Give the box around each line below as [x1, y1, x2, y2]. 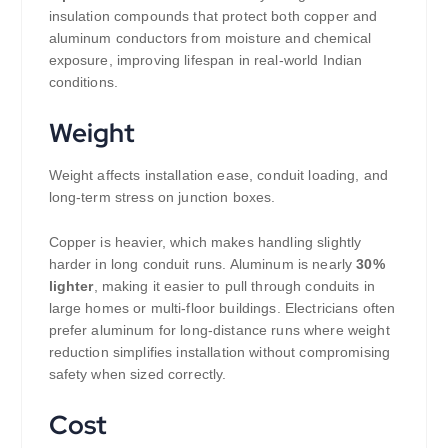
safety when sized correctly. [48, 365, 227, 382]
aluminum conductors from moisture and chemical [48, 29, 371, 46]
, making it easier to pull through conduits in [93, 277, 375, 294]
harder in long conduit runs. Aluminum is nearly [48, 255, 357, 272]
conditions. [48, 73, 119, 90]
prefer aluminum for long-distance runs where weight [48, 321, 390, 338]
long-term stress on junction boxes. [48, 188, 276, 205]
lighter [48, 277, 94, 294]
